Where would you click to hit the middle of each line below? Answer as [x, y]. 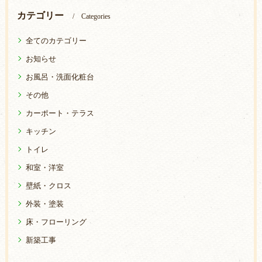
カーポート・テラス [60, 113]
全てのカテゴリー [56, 41]
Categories [96, 17]
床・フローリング [56, 222]
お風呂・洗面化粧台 [60, 77]
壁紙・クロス [48, 186]
